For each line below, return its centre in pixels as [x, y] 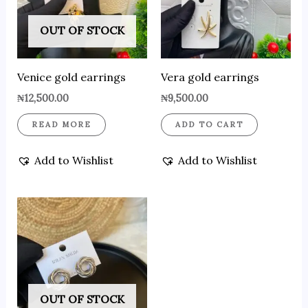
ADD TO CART [209, 124]
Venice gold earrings [71, 77]
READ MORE [61, 124]
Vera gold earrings [210, 77]
